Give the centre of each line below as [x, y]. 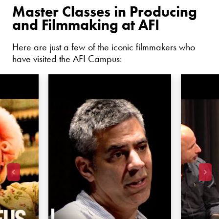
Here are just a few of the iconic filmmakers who [104, 47]
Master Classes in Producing [105, 12]
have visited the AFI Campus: [67, 59]
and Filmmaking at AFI [86, 25]
